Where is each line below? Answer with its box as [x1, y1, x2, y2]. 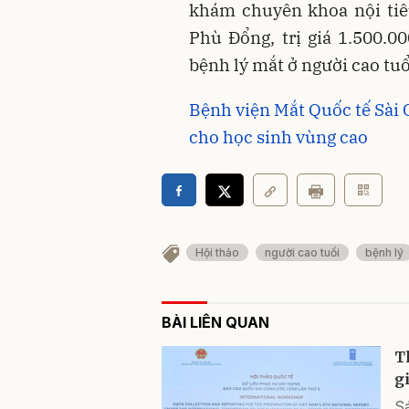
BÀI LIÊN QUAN [162, 312, 269, 331]
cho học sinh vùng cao [189, 126, 368, 149]
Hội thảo [195, 245, 239, 259]
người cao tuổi [265, 245, 340, 259]
